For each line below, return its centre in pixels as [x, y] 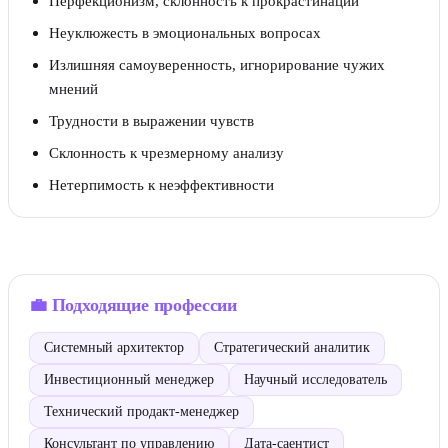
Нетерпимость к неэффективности [161, 184]
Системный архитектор [114, 347]
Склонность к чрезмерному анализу [166, 152]
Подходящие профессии [144, 305]
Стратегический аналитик [292, 347]
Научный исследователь [315, 379]
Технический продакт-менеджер [141, 411]
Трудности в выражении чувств [151, 120]
